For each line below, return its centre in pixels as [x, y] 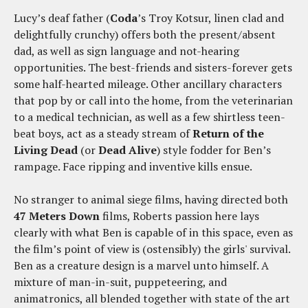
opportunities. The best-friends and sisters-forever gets [153, 68]
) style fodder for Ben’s [214, 150]
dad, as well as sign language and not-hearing [126, 51]
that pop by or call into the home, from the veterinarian [153, 101]
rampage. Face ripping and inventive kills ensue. [133, 167]
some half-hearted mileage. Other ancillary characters [148, 84]
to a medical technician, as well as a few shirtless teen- [150, 117]
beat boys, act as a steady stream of [103, 134]
